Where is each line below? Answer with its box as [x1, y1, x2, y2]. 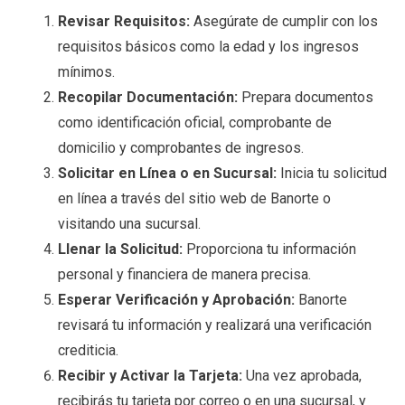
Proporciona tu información [183, 240, 356, 258]
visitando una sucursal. [58, 215, 201, 232]
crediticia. [58, 342, 118, 359]
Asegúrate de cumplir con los [190, 13, 378, 30]
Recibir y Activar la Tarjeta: [58, 367, 242, 384]
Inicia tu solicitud [277, 165, 387, 182]
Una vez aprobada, [242, 367, 362, 384]
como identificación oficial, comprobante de [58, 114, 332, 131]
